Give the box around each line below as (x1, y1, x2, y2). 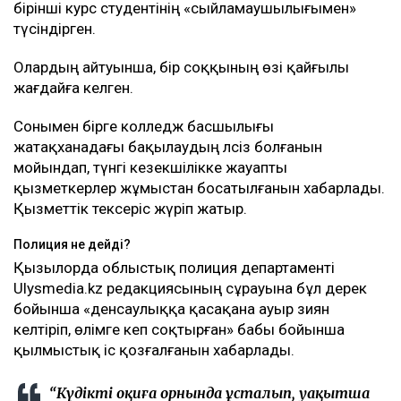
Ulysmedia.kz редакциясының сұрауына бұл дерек (13, 278, 367, 297)
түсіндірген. (13, 19, 96, 38)
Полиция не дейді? (13, 236, 131, 252)
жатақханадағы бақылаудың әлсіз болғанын (13, 137, 322, 156)
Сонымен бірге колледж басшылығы (13, 116, 274, 135)
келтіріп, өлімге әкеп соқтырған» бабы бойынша (13, 320, 345, 338)
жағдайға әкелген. (13, 78, 133, 97)
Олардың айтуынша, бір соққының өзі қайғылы (13, 57, 349, 76)
